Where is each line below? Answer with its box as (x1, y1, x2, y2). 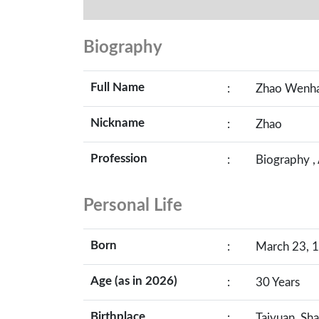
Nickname (90, 117, 145, 129)
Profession (90, 152, 147, 164)
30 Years (256, 276, 300, 288)
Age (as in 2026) (90, 275, 177, 287)
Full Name (90, 81, 145, 93)
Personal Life (83, 197, 182, 214)
